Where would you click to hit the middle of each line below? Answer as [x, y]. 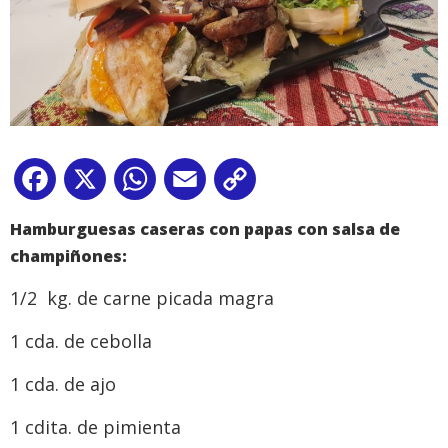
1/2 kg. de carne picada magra [144, 297]
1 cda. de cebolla [83, 340]
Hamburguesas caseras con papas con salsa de [205, 228]
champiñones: [68, 255]
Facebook [96, 182]
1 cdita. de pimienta [98, 426]
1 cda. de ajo [65, 383]
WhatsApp [199, 182]
